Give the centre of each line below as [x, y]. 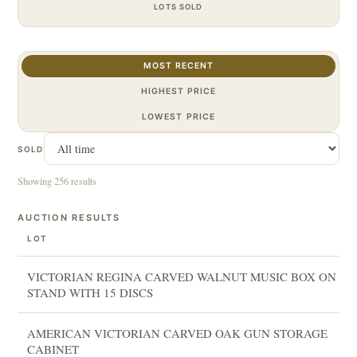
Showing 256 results [57, 181]
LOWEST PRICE [178, 117]
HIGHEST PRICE [178, 91]
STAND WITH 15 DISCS [90, 292]
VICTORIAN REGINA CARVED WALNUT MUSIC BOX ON [182, 277]
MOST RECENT [178, 66]
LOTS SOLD [178, 7]
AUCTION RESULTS [69, 218]
